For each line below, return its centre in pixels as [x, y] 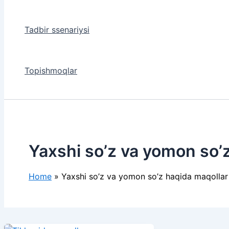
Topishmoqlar [51, 71]
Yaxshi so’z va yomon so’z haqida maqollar [144, 176]
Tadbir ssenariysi [57, 30]
